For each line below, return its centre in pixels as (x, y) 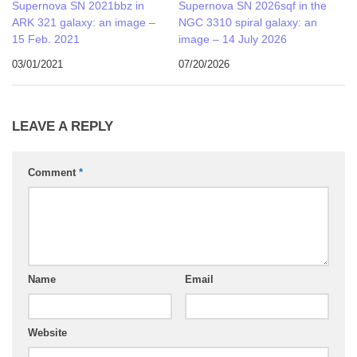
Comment (53, 173)
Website (47, 333)
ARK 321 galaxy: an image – (84, 23)
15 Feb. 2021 (46, 39)
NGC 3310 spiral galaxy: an (248, 23)
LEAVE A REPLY (63, 127)
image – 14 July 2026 (233, 39)
